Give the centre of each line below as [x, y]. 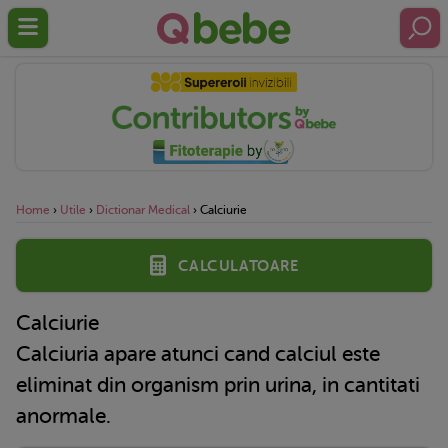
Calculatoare [238, 264]
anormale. [66, 415]
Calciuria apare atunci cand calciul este [198, 353]
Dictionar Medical [143, 209]
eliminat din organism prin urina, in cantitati [218, 384]
